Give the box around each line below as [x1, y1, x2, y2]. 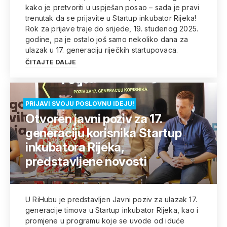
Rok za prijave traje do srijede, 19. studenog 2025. [25, 24, 199, 33]
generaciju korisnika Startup [25, 126, 182, 140]
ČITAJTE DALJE [25, 58, 77, 66]
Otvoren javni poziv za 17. [25, 111, 162, 126]
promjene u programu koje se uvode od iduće [25, 216, 185, 225]
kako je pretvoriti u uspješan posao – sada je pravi [25, 3, 200, 12]
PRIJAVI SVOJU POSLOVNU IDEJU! [25, 100, 134, 107]
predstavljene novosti [25, 154, 147, 169]
